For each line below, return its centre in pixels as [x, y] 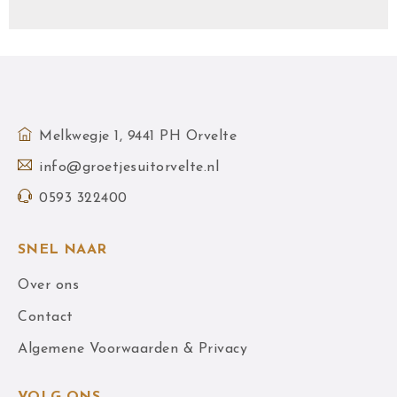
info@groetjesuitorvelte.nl [129, 167]
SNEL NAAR [62, 250]
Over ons [48, 285]
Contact [46, 317]
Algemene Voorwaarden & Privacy [132, 349]
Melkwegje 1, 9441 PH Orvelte [138, 136]
